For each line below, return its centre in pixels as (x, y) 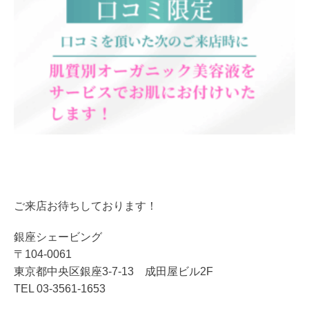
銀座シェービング (58, 237)
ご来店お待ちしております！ (86, 206)
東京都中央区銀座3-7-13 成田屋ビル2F (113, 272)
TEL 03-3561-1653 (60, 289)
